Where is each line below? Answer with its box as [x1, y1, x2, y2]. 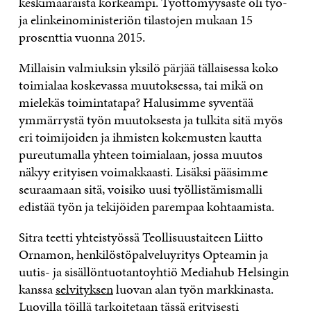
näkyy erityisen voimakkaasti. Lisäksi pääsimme [18, 162, 268, 181]
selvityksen [55, 279, 113, 299]
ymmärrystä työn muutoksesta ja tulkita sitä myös [18, 110, 283, 129]
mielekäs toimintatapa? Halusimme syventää [18, 92, 253, 112]
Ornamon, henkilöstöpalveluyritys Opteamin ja [18, 244, 268, 264]
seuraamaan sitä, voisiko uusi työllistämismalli [18, 179, 262, 199]
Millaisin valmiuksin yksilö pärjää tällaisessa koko [18, 58, 278, 77]
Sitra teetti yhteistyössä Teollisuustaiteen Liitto [18, 227, 263, 246]
